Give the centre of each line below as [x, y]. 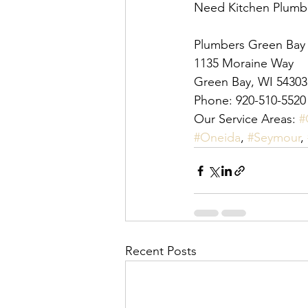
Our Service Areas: [246, 119]
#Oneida [217, 137]
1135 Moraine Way [244, 63]
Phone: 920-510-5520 [250, 100]
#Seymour [274, 137]
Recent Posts [161, 251]
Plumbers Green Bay [250, 45]
